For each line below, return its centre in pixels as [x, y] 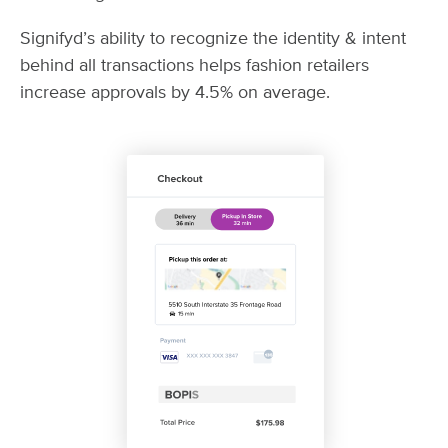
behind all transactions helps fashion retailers [194, 66]
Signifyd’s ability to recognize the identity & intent [213, 39]
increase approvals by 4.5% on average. [175, 93]
